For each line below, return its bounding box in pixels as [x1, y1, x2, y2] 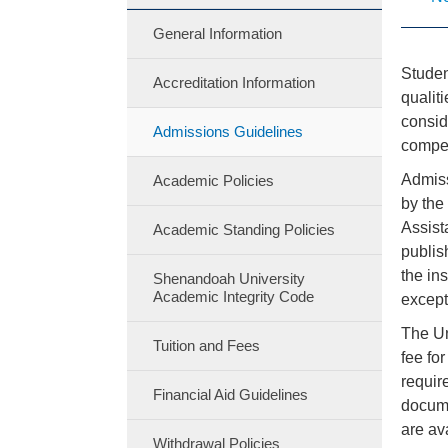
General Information [152, 25, 282, 42]
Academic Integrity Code [152, 288, 314, 305]
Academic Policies [152, 172, 274, 189]
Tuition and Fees [152, 337, 260, 354]
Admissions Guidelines [152, 123, 303, 140]
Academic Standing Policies [152, 221, 335, 238]
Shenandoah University [152, 270, 305, 287]
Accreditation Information [152, 74, 315, 91]
